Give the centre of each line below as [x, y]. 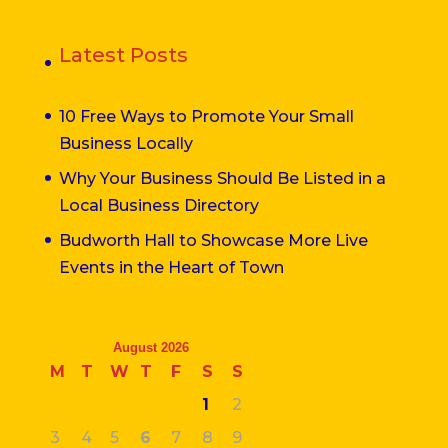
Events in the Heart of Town [171, 267]
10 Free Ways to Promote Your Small [206, 116]
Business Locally [125, 143]
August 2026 [151, 347]
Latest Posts [123, 54]
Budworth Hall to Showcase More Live [213, 240]
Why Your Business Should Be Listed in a [222, 178]
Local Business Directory [158, 205]
